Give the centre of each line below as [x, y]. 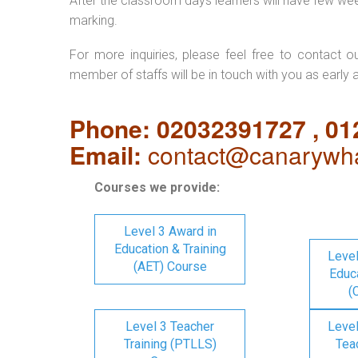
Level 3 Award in [170, 231]
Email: [105, 155]
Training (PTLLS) [170, 344]
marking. [93, 20]
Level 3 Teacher [170, 326]
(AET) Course [170, 267]
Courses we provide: [157, 187]
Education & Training [170, 249]
